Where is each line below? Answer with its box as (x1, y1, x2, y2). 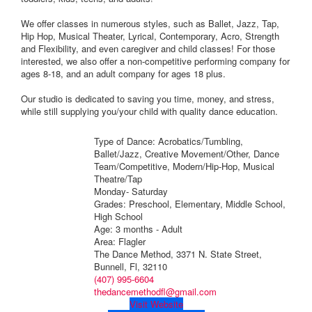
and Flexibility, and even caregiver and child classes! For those (21, 41, 275, 55)
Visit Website (129, 297, 183, 311)
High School (93, 209, 143, 223)
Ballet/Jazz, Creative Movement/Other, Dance (93, 146, 279, 160)
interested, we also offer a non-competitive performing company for (21, 54, 290, 68)
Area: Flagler (93, 234, 146, 248)
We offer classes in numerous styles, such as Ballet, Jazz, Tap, (21, 16, 279, 30)
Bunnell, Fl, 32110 (93, 259, 167, 273)
